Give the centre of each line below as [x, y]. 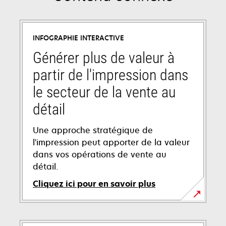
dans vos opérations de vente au [100, 154]
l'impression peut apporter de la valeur [111, 142]
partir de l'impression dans [110, 75]
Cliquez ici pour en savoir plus [94, 183]
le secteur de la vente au [104, 92]
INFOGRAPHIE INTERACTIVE [78, 38]
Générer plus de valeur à [104, 58]
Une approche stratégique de [93, 130]
